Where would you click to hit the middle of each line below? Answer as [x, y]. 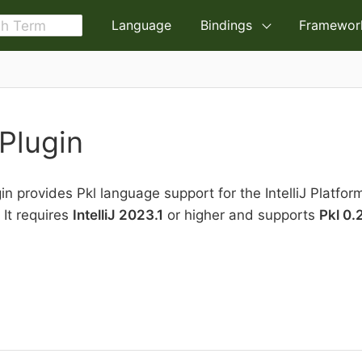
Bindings [226, 25]
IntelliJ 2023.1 [118, 215]
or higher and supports [241, 215]
